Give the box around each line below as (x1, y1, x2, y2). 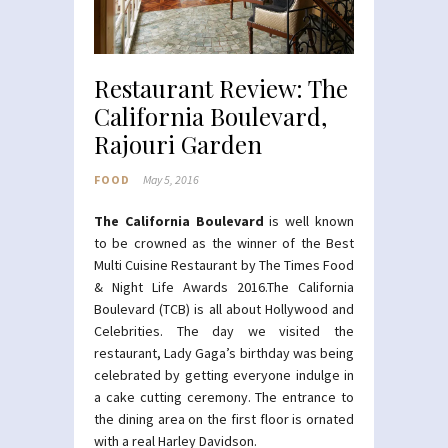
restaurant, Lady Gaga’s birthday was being (94, 344, 354, 363)
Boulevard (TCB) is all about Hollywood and (94, 300, 354, 319)
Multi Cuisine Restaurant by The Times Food (94, 256, 354, 275)
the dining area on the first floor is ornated (94, 410, 354, 429)
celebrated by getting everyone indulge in (94, 366, 354, 385)
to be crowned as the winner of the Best (94, 234, 354, 253)
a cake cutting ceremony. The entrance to (94, 388, 354, 407)
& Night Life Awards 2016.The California (94, 278, 354, 297)
